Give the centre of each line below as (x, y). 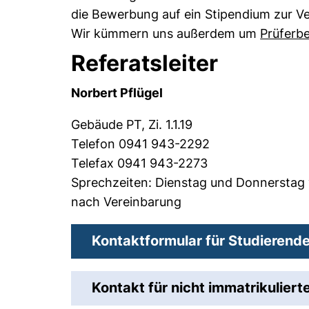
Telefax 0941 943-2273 (140, 163)
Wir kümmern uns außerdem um (166, 33)
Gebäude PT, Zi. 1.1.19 (132, 124)
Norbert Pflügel (117, 93)
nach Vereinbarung (127, 202)
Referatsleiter (145, 63)
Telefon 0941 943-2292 (141, 144)
